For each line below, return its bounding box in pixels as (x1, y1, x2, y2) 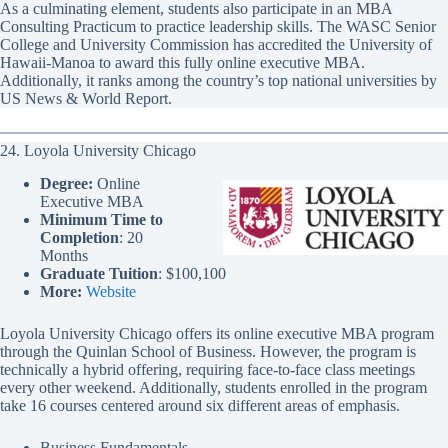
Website (86, 282, 136, 300)
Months (40, 246, 88, 264)
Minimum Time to (40, 210, 163, 228)
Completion (40, 228, 119, 246)
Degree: (40, 174, 93, 192)
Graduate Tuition (40, 264, 158, 282)
